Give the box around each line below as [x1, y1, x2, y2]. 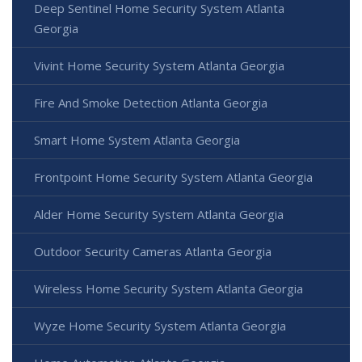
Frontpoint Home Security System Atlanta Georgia [34, 169, 313, 186]
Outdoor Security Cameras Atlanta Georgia [34, 243, 271, 260]
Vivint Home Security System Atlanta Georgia [34, 57, 284, 74]
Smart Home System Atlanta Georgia [34, 132, 240, 149]
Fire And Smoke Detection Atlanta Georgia [34, 95, 267, 112]
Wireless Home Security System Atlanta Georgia [34, 280, 303, 297]
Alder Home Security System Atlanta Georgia [34, 206, 284, 223]
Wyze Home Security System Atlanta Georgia [34, 318, 286, 335]
